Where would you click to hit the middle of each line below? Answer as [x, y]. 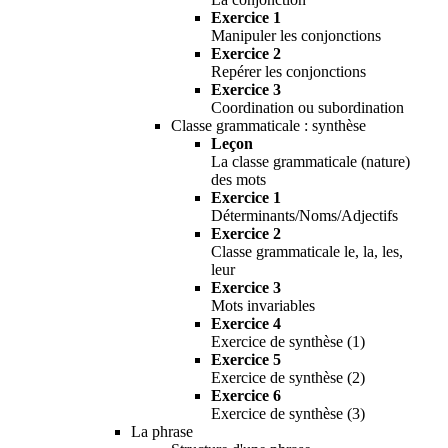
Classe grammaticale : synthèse [268, 125]
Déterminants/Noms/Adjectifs [304, 215]
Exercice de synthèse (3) [288, 413]
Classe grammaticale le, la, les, [307, 251]
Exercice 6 [246, 395]
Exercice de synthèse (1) [288, 341]
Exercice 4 [246, 323]
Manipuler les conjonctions [296, 35]
